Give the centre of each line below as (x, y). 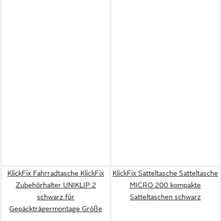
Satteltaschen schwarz (165, 197)
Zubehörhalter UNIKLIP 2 (56, 185)
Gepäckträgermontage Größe (56, 208)
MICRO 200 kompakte (165, 185)
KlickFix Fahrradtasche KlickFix (56, 173)
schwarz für (56, 197)
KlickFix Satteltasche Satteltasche (165, 173)
